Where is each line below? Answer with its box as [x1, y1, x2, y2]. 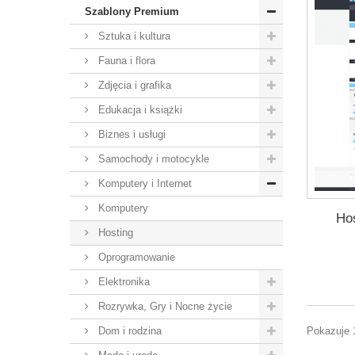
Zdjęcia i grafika [94, 79, 171, 91]
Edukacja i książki [94, 104, 182, 116]
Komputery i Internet [94, 177, 192, 189]
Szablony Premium [84, 6, 179, 17]
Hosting [94, 227, 133, 239]
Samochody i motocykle [94, 153, 209, 165]
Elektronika [94, 276, 150, 288]
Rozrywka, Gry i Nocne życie [94, 300, 232, 312]
